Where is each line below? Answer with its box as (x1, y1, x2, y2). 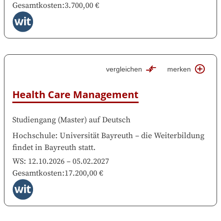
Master (60, 114, 84, 125)
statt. (78, 142, 96, 152)
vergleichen (106, 65, 143, 73)
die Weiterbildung (141, 130, 204, 141)
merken (167, 65, 191, 73)
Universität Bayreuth (60, 130, 133, 141)
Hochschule (12, 130, 55, 141)
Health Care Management (12, 87, 139, 101)
